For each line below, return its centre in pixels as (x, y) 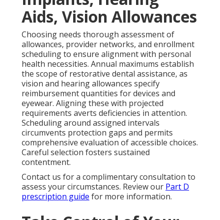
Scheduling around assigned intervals (91, 123)
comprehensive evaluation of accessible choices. (110, 143)
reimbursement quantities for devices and (98, 94)
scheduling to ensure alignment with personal (106, 54)
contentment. (46, 162)
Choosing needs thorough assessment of (98, 35)
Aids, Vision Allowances (109, 17)
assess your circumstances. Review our (94, 187)
